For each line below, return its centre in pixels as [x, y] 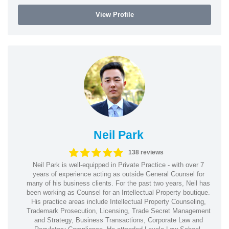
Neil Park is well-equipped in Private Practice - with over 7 [118, 165]
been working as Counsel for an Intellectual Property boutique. [118, 192]
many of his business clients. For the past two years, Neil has [118, 183]
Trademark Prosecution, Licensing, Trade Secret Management [118, 211]
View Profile [114, 14]
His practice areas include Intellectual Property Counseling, [118, 201]
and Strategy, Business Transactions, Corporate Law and [118, 220]
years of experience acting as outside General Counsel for [118, 174]
